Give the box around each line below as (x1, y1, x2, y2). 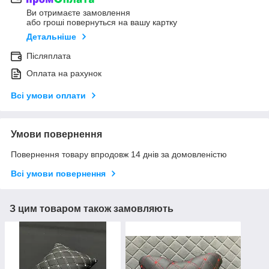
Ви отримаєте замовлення (26, 8, 130, 18)
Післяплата (26, 51, 71, 61)
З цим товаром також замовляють (10, 204, 174, 214)
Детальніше (26, 32, 76, 42)
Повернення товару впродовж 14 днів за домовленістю (11, 150, 227, 160)
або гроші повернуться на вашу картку (26, 17, 177, 28)
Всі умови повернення (11, 169, 106, 179)
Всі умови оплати (11, 91, 86, 101)
